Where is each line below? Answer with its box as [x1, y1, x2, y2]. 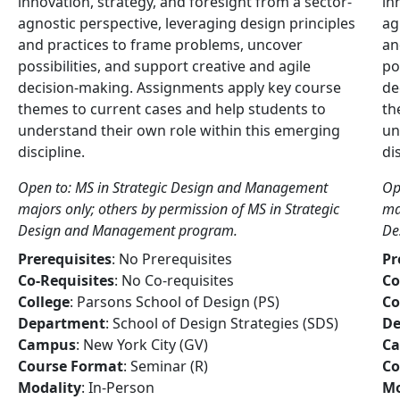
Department [18, 313, 105, 333]
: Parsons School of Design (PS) [70, 292, 279, 312]
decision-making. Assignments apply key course [18, 78, 341, 97]
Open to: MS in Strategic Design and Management [18, 178, 328, 197]
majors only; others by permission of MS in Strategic [18, 199, 339, 219]
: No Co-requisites [114, 271, 234, 290]
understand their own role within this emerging [18, 121, 340, 140]
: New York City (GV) [76, 335, 208, 354]
